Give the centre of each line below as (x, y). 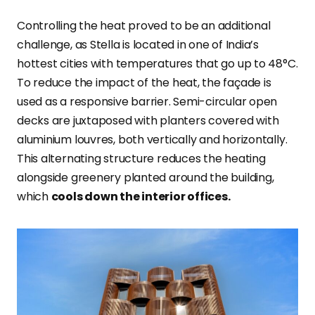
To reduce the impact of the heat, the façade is (144, 83)
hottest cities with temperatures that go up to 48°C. (157, 64)
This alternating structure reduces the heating (141, 159)
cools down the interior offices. (141, 197)
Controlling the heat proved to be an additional (144, 26)
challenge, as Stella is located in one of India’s (138, 45)
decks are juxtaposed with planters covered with (148, 121)
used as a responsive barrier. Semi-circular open (147, 102)
